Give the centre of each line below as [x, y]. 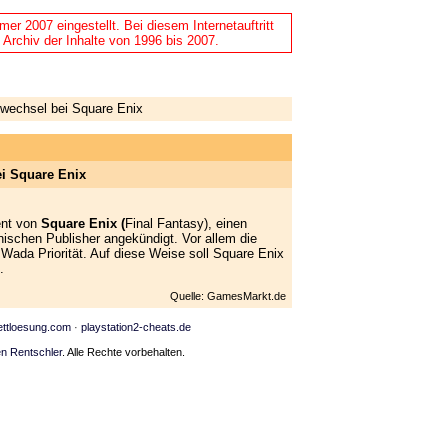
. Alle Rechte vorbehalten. [123, 352]
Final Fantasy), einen [186, 224]
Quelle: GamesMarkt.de [228, 295]
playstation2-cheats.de [136, 326]
